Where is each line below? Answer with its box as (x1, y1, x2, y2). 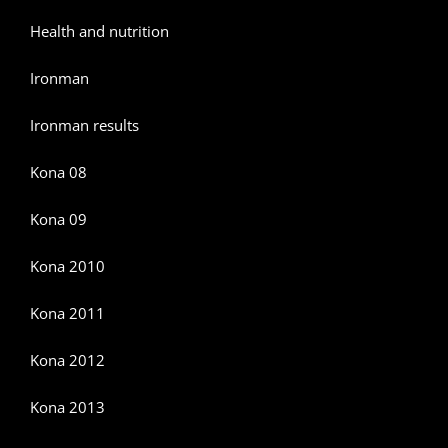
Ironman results (30, 115, 139, 136)
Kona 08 (30, 162, 87, 183)
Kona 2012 (30, 350, 105, 371)
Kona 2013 (30, 397, 105, 418)
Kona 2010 (30, 256, 105, 277)
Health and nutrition (30, 21, 169, 42)
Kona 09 (30, 209, 87, 230)
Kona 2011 (30, 303, 105, 324)
